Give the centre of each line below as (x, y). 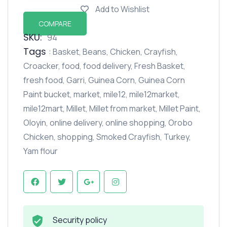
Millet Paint (179, 108)
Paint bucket (47, 94)
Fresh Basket (159, 66)
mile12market (154, 94)
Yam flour (41, 151)
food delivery (107, 66)
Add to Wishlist (122, 9)
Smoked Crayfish (128, 137)
